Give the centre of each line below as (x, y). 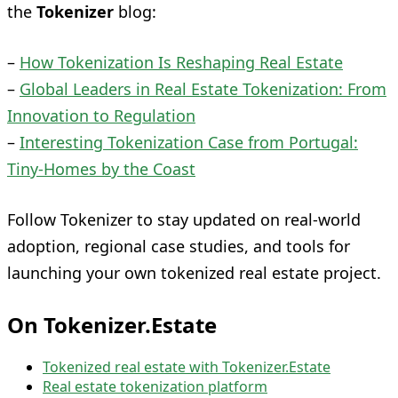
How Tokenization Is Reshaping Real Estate (181, 62)
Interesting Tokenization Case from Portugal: (189, 142)
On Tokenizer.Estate (112, 324)
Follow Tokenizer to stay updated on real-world (184, 219)
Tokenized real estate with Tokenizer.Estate (187, 366)
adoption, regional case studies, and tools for (179, 246)
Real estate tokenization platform (155, 386)
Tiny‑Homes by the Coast (101, 168)
